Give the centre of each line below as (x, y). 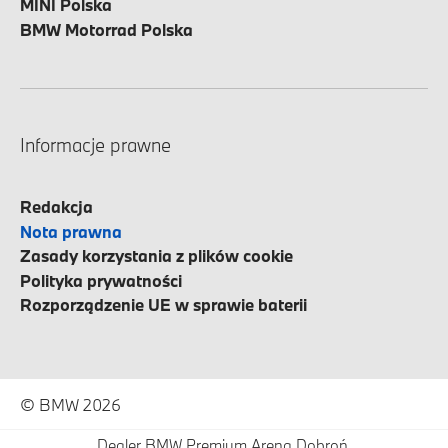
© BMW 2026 (70, 404)
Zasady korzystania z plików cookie (156, 255)
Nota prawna (71, 231)
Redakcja (56, 206)
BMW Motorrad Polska (106, 29)
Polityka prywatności (101, 280)
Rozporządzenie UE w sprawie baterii (163, 304)
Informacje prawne (95, 145)
